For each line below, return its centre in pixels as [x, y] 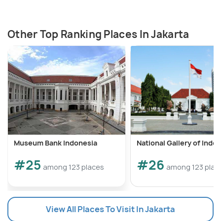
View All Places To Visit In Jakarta [110, 209]
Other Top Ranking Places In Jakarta [98, 34]
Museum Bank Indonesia [55, 143]
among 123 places [74, 167]
